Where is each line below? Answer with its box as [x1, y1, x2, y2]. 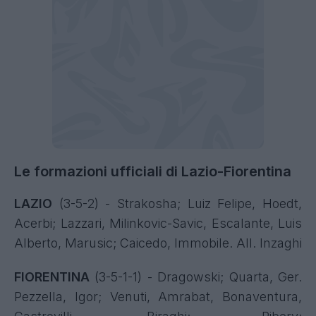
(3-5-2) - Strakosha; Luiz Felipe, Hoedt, [52, 196, 302, 211]
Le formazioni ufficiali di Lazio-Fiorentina [14, 163, 291, 180]
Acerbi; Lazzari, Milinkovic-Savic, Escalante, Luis [14, 216, 302, 231]
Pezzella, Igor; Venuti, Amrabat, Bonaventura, [14, 289, 302, 304]
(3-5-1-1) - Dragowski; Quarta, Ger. [90, 269, 302, 284]
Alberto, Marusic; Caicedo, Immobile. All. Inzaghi [14, 236, 302, 250]
